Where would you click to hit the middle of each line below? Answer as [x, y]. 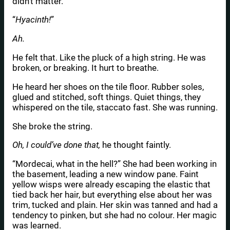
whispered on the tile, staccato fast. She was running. [115, 107]
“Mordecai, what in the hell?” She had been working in [114, 164]
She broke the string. [52, 126]
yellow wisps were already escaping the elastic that [111, 185]
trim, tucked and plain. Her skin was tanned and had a [115, 205]
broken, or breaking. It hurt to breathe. [85, 68]
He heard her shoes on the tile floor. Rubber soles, [108, 87]
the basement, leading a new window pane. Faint [106, 174]
